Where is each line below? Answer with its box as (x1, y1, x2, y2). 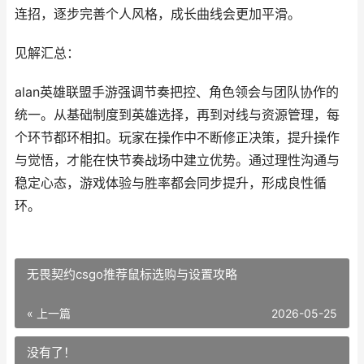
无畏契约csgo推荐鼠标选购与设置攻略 (27, 266, 237, 282)
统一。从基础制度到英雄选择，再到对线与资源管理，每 (15, 107, 340, 123)
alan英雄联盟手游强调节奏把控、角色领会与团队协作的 (15, 84, 339, 100)
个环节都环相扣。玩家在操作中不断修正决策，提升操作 (15, 130, 340, 145)
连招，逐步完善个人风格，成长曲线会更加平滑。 (15, 6, 301, 22)
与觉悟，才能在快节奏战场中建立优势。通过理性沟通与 (15, 153, 340, 168)
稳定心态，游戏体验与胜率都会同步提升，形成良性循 (15, 175, 327, 191)
